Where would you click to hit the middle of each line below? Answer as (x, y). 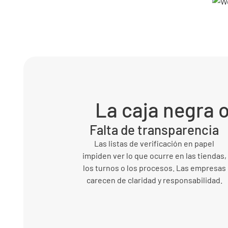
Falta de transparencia (154, 129)
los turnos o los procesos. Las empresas (154, 167)
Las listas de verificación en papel (154, 143)
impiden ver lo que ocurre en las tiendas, (154, 155)
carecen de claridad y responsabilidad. (154, 180)
